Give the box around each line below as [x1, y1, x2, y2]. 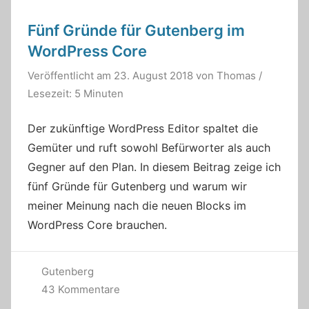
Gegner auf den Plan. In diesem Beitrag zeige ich [28, 160, 281, 175]
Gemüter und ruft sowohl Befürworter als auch [28, 141, 270, 155]
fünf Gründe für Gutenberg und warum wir [28, 179, 247, 194]
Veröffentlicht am [28, 68, 114, 82]
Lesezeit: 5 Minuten [28, 86, 123, 100]
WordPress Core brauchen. [28, 218, 167, 232]
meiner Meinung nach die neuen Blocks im [28, 199, 246, 213]
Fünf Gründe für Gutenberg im [28, 21, 245, 40]
